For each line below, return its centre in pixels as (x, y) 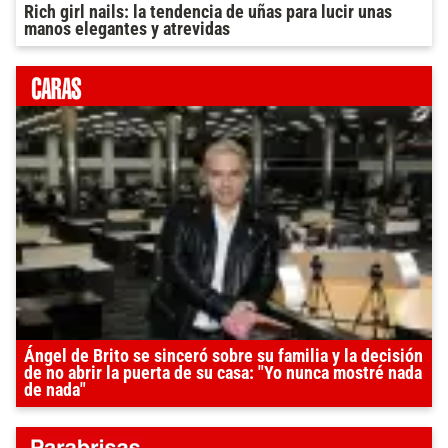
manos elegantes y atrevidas (127, 28)
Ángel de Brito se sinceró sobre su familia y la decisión (223, 355)
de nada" (55, 389)
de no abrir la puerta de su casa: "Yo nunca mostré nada (223, 372)
